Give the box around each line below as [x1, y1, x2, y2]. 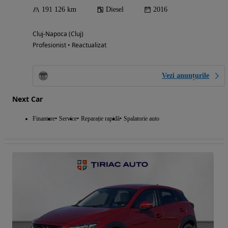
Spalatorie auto [124, 115, 159, 122]
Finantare [33, 115, 55, 122]
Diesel [106, 5, 124, 13]
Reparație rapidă [81, 115, 120, 122]
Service [59, 115, 77, 122]
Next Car [12, 94, 43, 104]
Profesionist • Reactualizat [33, 40, 106, 49]
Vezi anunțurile [162, 71, 209, 79]
